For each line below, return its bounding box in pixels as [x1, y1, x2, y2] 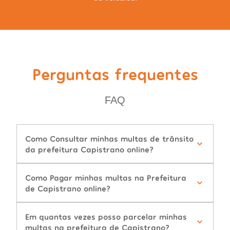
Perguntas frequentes [32, 64, 198, 84]
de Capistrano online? [25, 183, 110, 194]
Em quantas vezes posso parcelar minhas [25, 212, 187, 222]
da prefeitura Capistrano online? [25, 144, 154, 155]
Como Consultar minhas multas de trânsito [25, 133, 194, 144]
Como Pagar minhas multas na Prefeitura [25, 172, 186, 183]
